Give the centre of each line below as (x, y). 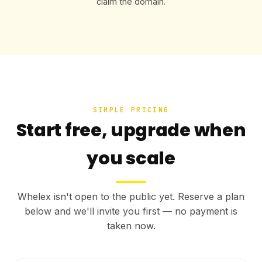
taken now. (131, 226)
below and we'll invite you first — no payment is (131, 211)
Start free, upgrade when (131, 130)
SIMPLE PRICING (131, 109)
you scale (131, 158)
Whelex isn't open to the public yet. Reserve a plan (131, 197)
